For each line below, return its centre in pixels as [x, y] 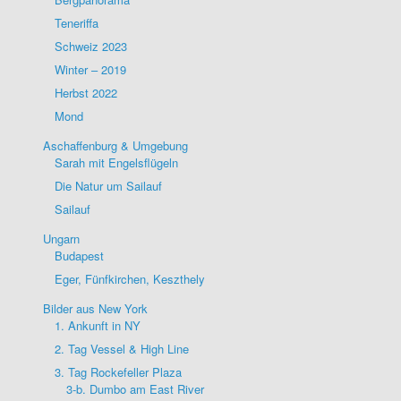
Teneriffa [77, 23]
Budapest [79, 256]
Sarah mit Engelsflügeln [116, 163]
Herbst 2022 [86, 93]
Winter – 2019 [90, 70]
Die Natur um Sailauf [108, 186]
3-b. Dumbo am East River [135, 389]
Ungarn [61, 239]
